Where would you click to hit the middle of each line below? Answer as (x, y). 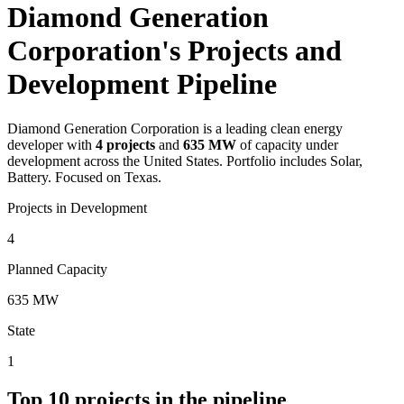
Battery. (29, 177)
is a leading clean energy (271, 128)
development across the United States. (115, 161)
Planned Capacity (57, 269)
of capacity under (289, 144)
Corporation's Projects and (174, 51)
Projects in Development (77, 207)
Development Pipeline (142, 84)
